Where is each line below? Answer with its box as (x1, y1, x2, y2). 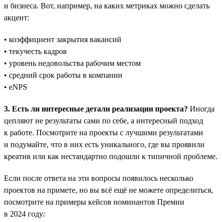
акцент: (4, 13, 29, 22)
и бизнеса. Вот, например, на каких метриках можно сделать (4, 1, 210, 10)
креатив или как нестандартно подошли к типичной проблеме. (4, 152, 218, 161)
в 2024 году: (4, 209, 45, 218)
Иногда (188, 104, 215, 113)
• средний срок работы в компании (4, 70, 122, 79)
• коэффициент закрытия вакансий (4, 35, 121, 44)
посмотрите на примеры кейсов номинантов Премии (4, 197, 184, 206)
